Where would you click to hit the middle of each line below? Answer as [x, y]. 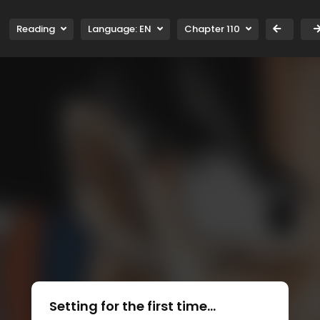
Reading [36, 29]
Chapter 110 [212, 29]
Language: [114, 29]
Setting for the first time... [132, 306]
